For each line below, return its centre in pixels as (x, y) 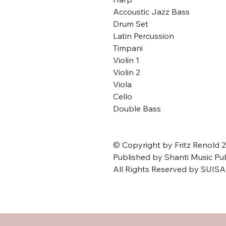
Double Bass (137, 108)
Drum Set (131, 24)
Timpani (128, 48)
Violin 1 (126, 60)
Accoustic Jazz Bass (151, 12)
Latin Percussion (144, 36)
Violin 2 (127, 72)
